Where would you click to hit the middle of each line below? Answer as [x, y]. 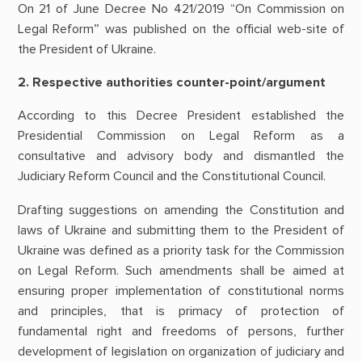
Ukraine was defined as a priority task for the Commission [181, 250]
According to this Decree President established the [181, 116]
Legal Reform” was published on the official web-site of [181, 29]
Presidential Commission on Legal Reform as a [181, 136]
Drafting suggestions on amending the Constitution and [181, 210]
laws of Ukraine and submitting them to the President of [181, 230]
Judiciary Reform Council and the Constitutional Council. [171, 177]
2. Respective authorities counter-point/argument [171, 83]
